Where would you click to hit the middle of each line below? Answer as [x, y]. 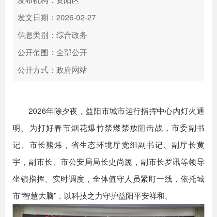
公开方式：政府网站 [53, 70]
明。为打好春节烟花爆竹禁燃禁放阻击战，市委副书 [108, 128]
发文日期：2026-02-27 [57, 17]
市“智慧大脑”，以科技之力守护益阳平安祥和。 [93, 195]
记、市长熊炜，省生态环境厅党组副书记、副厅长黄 [108, 145]
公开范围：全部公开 [53, 52]
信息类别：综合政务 [53, 35]
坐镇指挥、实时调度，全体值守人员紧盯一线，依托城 [108, 178]
